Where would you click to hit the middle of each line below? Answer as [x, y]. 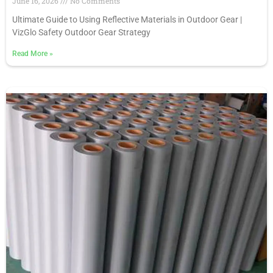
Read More [31, 54]
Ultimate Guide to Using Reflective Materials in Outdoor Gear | [127, 20]
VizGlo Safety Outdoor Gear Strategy [81, 33]
